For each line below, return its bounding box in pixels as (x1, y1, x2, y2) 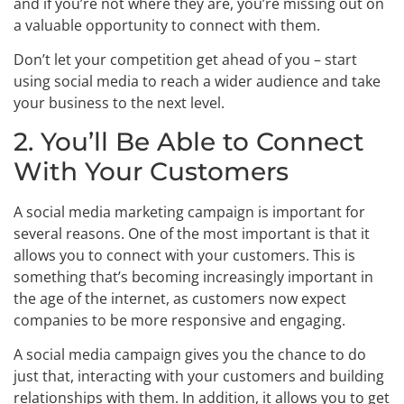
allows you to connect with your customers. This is (14, 244, 355, 265)
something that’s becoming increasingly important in (14, 266, 373, 287)
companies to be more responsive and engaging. (14, 309, 345, 330)
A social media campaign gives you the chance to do (14, 344, 366, 365)
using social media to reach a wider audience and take (14, 71, 381, 92)
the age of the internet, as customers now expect (14, 288, 346, 308)
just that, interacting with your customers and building (14, 366, 384, 387)
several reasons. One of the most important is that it (14, 223, 370, 243)
